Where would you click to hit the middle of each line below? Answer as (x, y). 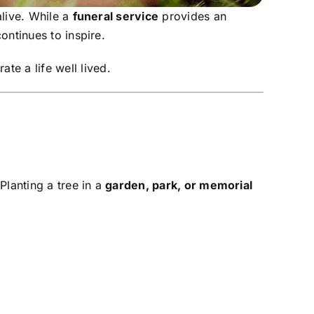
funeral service (116, 16)
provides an (193, 16)
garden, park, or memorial (179, 185)
